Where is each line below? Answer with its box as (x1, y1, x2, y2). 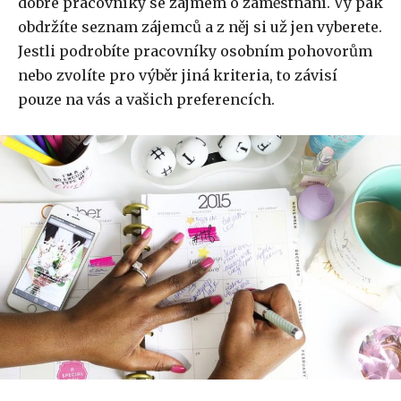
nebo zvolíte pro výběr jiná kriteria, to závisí (18, 66, 337, 85)
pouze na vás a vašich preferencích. (18, 90, 275, 109)
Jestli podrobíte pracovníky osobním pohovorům (18, 42, 372, 61)
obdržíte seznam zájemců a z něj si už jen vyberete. (18, 18, 382, 37)
